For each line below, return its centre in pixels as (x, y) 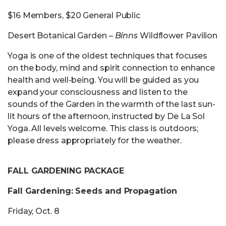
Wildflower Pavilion (179, 36)
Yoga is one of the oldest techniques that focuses (108, 56)
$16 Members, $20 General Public (74, 15)
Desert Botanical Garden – (61, 36)
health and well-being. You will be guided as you (103, 80)
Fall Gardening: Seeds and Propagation (92, 191)
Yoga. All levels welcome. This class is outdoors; (103, 128)
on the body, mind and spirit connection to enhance (111, 68)
